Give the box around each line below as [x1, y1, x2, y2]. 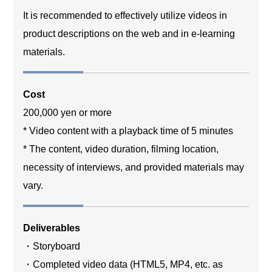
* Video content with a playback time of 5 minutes [23, 125, 234, 136]
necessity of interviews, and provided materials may [23, 161, 245, 172]
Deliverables [23, 222, 81, 233]
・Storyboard [23, 240, 81, 251]
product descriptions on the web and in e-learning [23, 28, 236, 39]
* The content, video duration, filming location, [23, 143, 219, 154]
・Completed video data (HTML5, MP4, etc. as [23, 259, 223, 270]
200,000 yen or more [23, 107, 112, 118]
